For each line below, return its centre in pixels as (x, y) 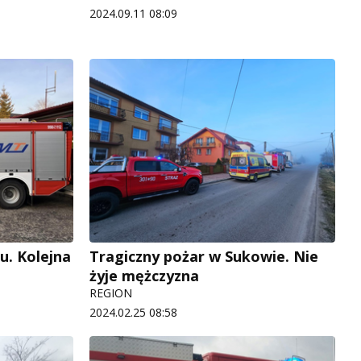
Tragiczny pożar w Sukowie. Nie (204, 257)
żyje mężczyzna (144, 276)
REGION (111, 293)
